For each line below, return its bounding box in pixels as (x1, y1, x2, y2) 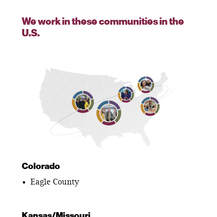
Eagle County (30, 177, 79, 186)
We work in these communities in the (21, 17, 184, 27)
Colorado (21, 162, 60, 171)
